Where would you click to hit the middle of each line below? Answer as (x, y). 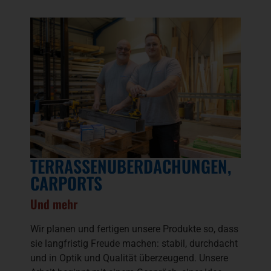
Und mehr (54, 204)
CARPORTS (66, 183)
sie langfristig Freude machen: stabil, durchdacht (134, 243)
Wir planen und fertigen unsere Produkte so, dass (134, 229)
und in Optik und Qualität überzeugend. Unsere (129, 258)
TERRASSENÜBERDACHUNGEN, (131, 166)
